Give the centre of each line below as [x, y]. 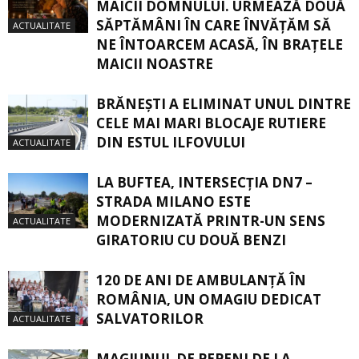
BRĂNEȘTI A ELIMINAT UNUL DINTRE [224, 104]
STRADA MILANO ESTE [173, 202]
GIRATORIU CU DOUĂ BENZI [191, 240]
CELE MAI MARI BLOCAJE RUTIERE [211, 123]
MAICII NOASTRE [155, 64]
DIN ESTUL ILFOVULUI [171, 143]
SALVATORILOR [150, 319]
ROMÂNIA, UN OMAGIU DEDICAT [209, 300]
